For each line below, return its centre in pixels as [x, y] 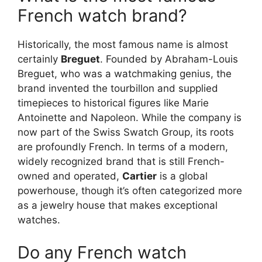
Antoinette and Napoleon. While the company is [130, 118]
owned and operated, [70, 176]
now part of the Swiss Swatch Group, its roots [126, 132]
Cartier [139, 176]
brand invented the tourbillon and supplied [118, 89]
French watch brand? [102, 16]
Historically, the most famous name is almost [123, 45]
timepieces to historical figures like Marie [113, 103]
